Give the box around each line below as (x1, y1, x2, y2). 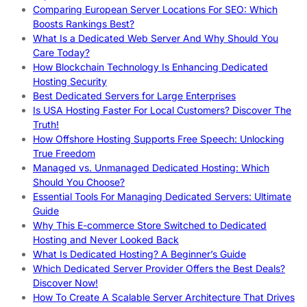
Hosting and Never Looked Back (33, 234, 179, 246)
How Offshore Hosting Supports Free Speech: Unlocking (33, 133, 284, 145)
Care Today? (33, 47, 90, 59)
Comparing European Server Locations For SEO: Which (33, 3, 278, 16)
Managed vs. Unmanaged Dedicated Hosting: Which (33, 162, 269, 174)
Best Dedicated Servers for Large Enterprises (33, 90, 236, 102)
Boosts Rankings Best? (33, 18, 134, 30)
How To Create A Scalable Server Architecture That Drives (33, 291, 295, 304)
